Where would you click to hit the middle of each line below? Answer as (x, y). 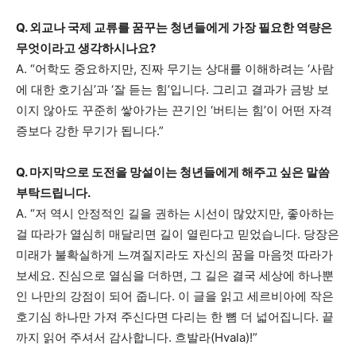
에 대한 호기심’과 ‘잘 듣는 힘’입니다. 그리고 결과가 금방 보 (172, 90)
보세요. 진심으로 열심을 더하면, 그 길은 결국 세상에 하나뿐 (175, 276)
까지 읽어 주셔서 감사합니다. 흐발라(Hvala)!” (137, 338)
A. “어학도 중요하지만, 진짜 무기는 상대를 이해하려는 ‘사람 (175, 69)
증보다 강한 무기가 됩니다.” (90, 131)
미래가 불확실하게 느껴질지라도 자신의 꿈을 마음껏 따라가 (174, 255)
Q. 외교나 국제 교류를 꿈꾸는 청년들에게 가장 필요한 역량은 (174, 28)
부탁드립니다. (53, 193)
